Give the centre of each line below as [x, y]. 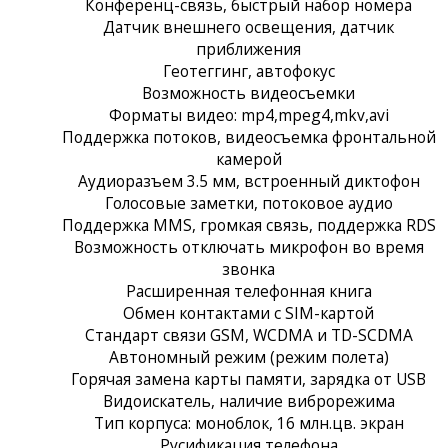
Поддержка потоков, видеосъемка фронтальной [248, 136]
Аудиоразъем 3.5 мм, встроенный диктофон [248, 180]
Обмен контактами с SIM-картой [248, 312]
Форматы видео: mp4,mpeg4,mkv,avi [248, 114]
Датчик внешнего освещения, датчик [248, 26]
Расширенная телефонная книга [248, 290]
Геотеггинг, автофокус [248, 70]
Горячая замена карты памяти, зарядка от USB [248, 378]
